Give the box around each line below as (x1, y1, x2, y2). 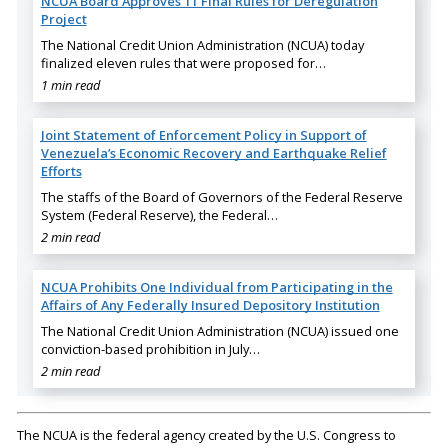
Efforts (40, 161, 82, 180)
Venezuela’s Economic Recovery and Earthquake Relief (40, 143, 387, 162)
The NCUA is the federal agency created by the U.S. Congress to (16, 426, 396, 445)
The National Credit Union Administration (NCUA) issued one (40, 321, 399, 340)
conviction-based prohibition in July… (40, 339, 260, 358)
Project (40, 9, 87, 28)
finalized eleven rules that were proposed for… (40, 53, 326, 72)
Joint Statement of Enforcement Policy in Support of (40, 125, 367, 144)
